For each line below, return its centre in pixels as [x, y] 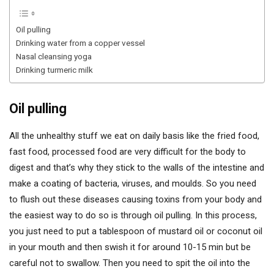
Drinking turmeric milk [54, 70]
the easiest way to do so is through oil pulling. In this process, [133, 215]
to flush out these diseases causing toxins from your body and [135, 199]
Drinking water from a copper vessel [80, 43]
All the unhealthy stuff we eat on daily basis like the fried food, [134, 136]
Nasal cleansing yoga [54, 56]
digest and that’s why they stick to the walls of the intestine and [137, 168]
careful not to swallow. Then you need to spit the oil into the [130, 263]
